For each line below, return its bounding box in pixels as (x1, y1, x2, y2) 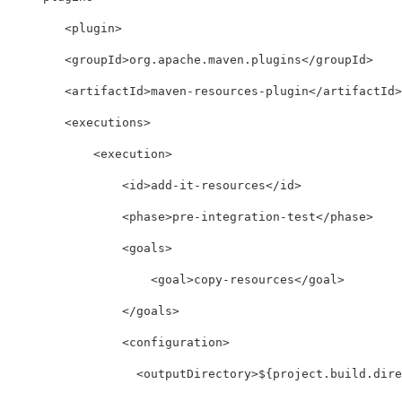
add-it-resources (151, 178, 266, 192)
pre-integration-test (172, 209, 316, 223)
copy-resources (194, 272, 294, 286)
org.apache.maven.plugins (129, 52, 301, 66)
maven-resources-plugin (151, 83, 309, 98)
